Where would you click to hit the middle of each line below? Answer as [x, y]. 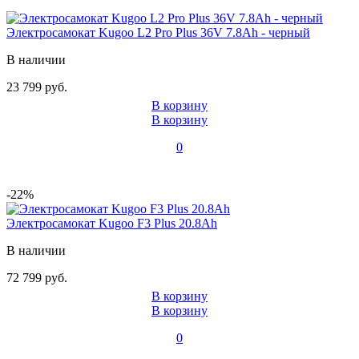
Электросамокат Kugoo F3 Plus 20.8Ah [112, 224]
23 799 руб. [37, 87]
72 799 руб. [37, 278]
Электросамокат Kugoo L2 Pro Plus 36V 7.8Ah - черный [158, 33]
